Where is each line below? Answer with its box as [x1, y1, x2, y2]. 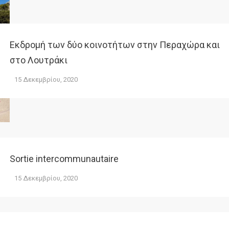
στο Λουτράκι [10, 55, 67, 65]
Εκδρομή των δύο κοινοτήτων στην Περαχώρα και [10, 39, 220, 50]
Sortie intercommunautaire [10, 153, 119, 164]
